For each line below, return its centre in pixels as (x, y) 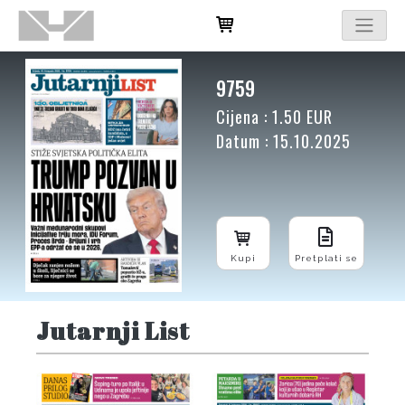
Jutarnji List (113, 331)
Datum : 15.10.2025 (283, 141)
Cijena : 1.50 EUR (274, 117)
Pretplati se (327, 258)
